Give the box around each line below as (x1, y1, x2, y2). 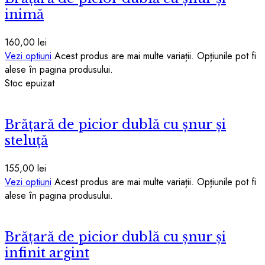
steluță (5, 132, 48, 149)
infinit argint (5, 245, 89, 261)
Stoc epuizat (5, 76, 54, 91)
